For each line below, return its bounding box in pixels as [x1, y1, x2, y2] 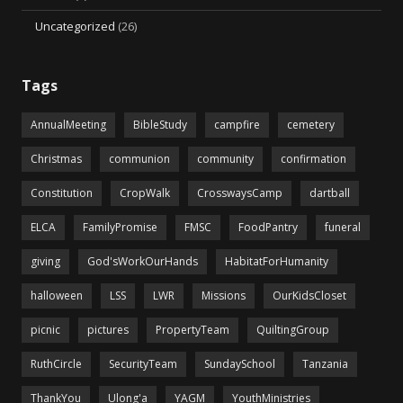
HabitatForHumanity [225, 254, 328, 269]
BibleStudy [133, 117, 187, 132]
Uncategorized [35, 18, 115, 34]
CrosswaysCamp [197, 185, 282, 201]
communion [109, 151, 170, 166]
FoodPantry [238, 219, 298, 235]
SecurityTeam [109, 356, 177, 372]
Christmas [31, 151, 82, 166]
